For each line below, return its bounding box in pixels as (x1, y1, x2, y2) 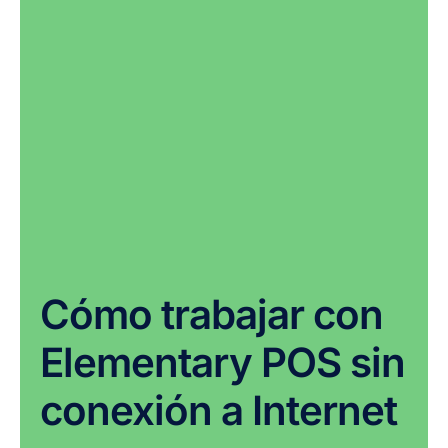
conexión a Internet (40, 385, 397, 435)
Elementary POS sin (40, 337, 405, 387)
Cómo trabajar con (40, 289, 383, 339)
